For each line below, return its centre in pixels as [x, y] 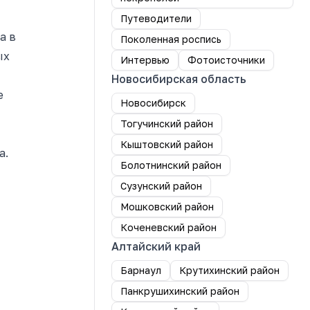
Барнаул [141, 270]
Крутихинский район [229, 270]
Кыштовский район [167, 144]
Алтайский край [156, 246]
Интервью [145, 60]
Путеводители [156, 18]
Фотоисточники [226, 60]
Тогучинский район [167, 124]
